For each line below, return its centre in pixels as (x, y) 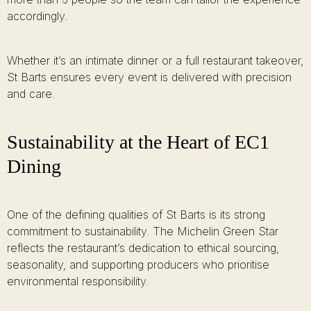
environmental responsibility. (78, 281)
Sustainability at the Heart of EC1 (138, 142)
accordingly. (37, 16)
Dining (34, 166)
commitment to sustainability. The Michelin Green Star (143, 231)
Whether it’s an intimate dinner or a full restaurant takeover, (155, 60)
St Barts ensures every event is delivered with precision (149, 77)
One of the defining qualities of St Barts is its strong (136, 215)
